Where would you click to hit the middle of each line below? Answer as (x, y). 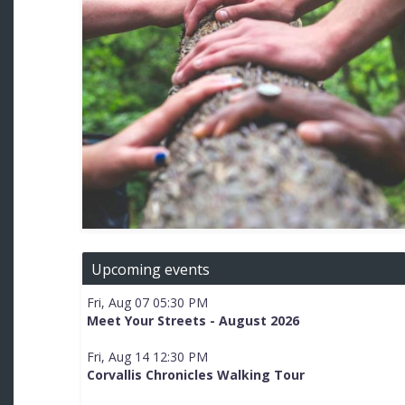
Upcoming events (150, 269)
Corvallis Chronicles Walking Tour (195, 374)
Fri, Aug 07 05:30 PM (147, 302)
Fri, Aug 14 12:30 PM (147, 356)
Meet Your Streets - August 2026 (193, 320)
